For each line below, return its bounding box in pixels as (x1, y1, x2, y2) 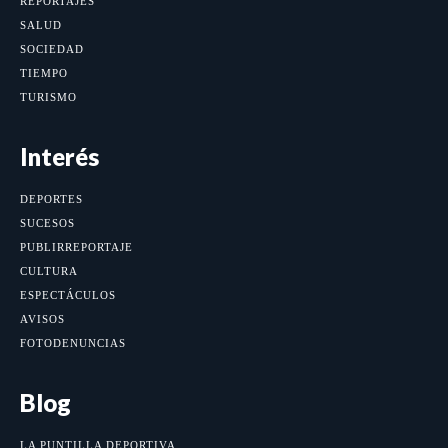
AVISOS (20, 312, 65, 325)
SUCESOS (20, 216, 75, 229)
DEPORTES (20, 192, 83, 205)
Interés (20, 141, 99, 171)
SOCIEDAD (20, 42, 84, 55)
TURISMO (20, 90, 77, 103)
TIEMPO (20, 66, 68, 79)
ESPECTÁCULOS (20, 288, 116, 301)
